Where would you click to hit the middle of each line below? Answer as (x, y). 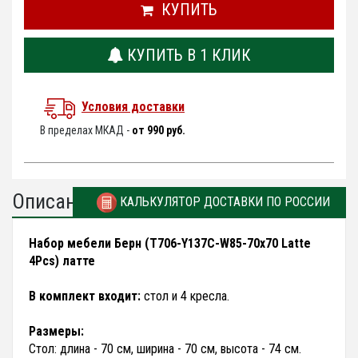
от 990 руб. (159, 131)
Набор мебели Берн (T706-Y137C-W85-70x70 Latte (170, 244)
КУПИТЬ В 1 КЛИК (187, 56)
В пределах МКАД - (86, 131)
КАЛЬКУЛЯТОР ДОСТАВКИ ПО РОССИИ (223, 202)
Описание (54, 202)
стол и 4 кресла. (185, 296)
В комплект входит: (85, 296)
